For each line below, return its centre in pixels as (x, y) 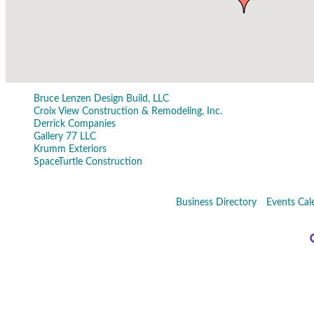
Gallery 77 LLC (65, 137)
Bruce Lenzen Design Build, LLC (101, 99)
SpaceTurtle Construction (88, 162)
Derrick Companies (75, 124)
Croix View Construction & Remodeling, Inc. (128, 111)
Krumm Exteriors (70, 149)
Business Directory (216, 203)
